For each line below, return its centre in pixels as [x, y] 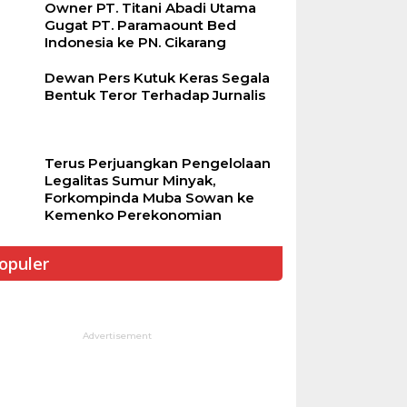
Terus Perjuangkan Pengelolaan [157, 164]
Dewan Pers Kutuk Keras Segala [157, 78]
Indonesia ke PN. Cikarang [135, 43]
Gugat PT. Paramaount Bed [140, 25]
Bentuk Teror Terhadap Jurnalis [154, 95]
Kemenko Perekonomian [133, 215]
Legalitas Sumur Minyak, [129, 181]
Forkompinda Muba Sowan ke [149, 198]
